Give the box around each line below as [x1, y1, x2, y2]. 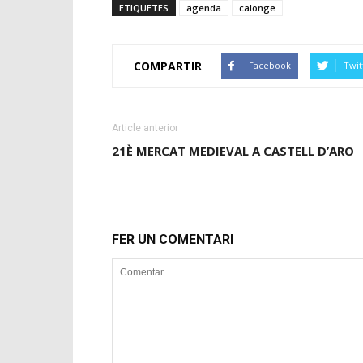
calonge [239, 2, 275, 14]
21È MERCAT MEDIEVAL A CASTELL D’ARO [112, 143, 354, 159]
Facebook [249, 59, 291, 71]
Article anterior [112, 122, 178, 134]
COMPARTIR [134, 58, 202, 74]
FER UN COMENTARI [112, 232, 233, 247]
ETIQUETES [119, 2, 169, 14]
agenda [186, 2, 221, 14]
